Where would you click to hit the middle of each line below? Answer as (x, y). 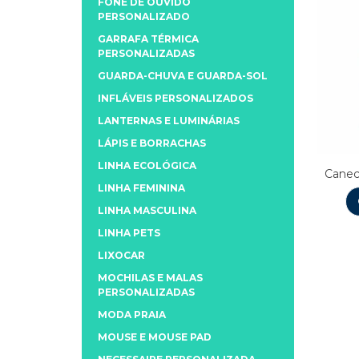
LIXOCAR (121, 255)
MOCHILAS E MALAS (150, 277)
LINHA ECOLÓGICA (147, 165)
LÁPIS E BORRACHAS (152, 143)
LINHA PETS (129, 232)
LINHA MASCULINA (147, 210)
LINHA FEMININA (141, 188)
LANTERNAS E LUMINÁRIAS (169, 120)
